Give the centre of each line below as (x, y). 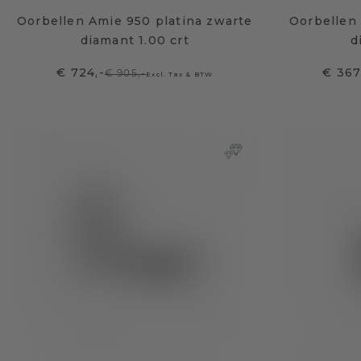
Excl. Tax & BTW (180, 74)
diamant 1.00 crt (135, 40)
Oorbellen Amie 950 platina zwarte (135, 21)
